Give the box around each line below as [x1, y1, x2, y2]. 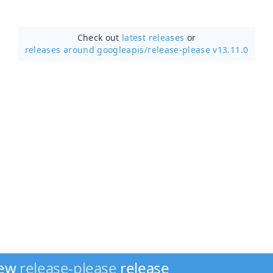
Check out [77, 31, 122, 43]
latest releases [122, 31, 185, 43]
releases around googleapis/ [24, 43, 148, 55]
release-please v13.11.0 [147, 43, 249, 55]
